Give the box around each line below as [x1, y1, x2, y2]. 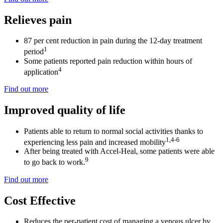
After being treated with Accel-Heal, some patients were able [24, 147, 215, 156]
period [24, 47, 44, 56]
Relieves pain [4, 13, 72, 26]
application [24, 68, 58, 77]
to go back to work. [24, 158, 85, 167]
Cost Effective [4, 194, 76, 207]
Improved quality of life [4, 104, 125, 117]
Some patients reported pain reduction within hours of [24, 56, 192, 65]
